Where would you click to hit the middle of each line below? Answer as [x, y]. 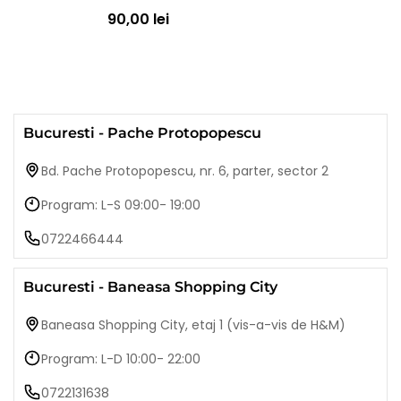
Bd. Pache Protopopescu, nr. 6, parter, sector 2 [185, 171]
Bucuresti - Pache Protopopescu [142, 133]
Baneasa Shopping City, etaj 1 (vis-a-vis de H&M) [193, 325]
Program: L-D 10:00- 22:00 [121, 359]
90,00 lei [138, 20]
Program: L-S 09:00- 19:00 [121, 205]
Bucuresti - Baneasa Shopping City [150, 287]
